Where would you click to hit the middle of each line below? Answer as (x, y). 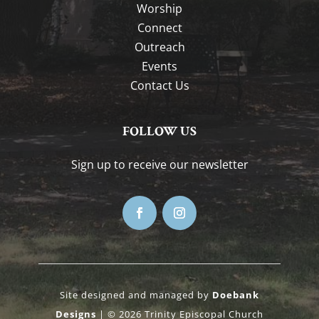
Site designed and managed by (136, 294)
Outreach (159, 47)
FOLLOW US (159, 131)
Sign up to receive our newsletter (159, 164)
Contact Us (159, 85)
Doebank (236, 294)
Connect (159, 27)
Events (159, 66)
